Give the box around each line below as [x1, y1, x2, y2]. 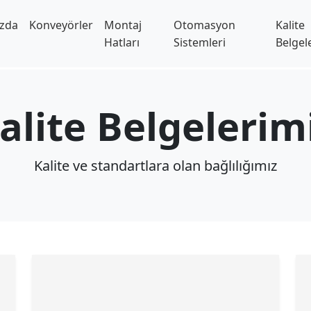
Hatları [104, 34, 140, 50]
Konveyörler [29, 17, 94, 33]
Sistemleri [174, 34, 226, 50]
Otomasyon [174, 17, 236, 33]
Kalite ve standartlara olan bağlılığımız [34, 156, 277, 175]
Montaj [104, 17, 142, 33]
